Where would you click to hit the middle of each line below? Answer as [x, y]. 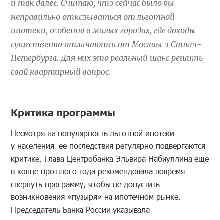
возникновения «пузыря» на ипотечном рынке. [96, 196]
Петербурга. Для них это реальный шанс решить [107, 58]
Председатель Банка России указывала [81, 209]
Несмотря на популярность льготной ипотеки [93, 133]
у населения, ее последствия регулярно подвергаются [108, 145]
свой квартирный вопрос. [61, 71]
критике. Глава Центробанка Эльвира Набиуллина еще [110, 158]
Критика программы [63, 112]
